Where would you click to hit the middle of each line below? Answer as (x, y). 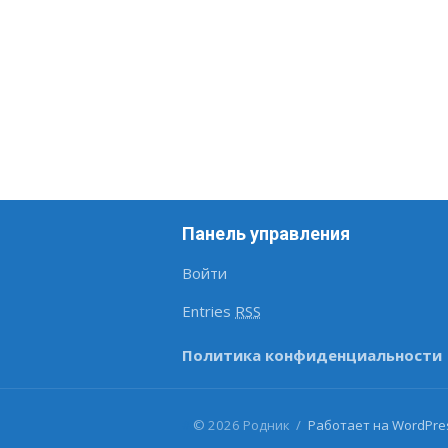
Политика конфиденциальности (312, 355)
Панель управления (266, 234)
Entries (208, 311)
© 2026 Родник (241, 425)
